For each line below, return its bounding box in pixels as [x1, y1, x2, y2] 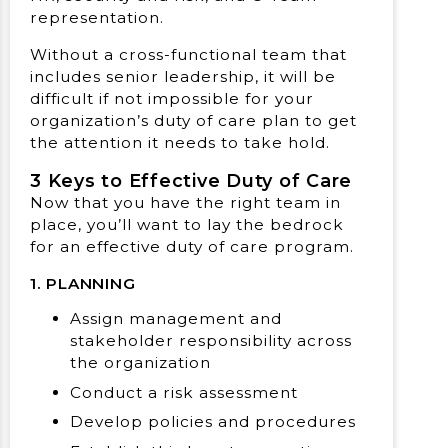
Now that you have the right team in [30, 193, 341, 213]
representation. [30, 7, 164, 27]
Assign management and [70, 308, 282, 328]
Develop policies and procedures [70, 412, 356, 432]
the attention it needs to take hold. [30, 133, 330, 153]
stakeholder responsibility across [70, 330, 352, 350]
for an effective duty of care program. [30, 237, 354, 257]
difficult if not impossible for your [30, 89, 314, 109]
